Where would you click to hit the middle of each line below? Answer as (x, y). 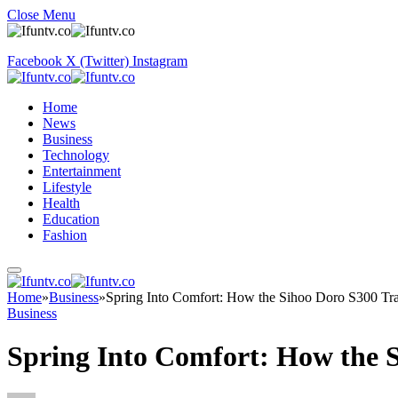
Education (71, 219)
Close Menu (41, 15)
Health (61, 203)
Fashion (65, 235)
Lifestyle (67, 187)
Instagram (160, 61)
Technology (76, 155)
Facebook (35, 61)
